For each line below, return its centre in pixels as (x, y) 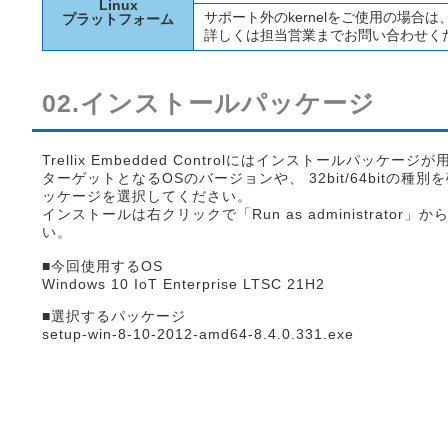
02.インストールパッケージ (208, 103)
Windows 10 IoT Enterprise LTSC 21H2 (183, 284)
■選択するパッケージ (114, 316)
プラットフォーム (118, 19)
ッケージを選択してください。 (147, 196)
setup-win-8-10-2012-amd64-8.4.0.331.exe (198, 334)
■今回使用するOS (102, 266)
